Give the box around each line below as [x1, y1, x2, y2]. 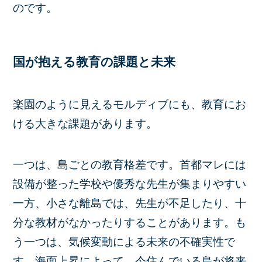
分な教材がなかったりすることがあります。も [13, 216, 247, 229]
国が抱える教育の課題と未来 [13, 55, 176, 69]
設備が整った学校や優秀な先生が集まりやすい [13, 178, 247, 191]
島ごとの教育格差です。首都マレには [57, 158, 247, 171]
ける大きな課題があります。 [13, 117, 158, 130]
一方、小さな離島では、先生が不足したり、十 [13, 197, 247, 210]
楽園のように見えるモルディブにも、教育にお [13, 98, 247, 111]
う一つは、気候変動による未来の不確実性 [13, 236, 225, 249]
